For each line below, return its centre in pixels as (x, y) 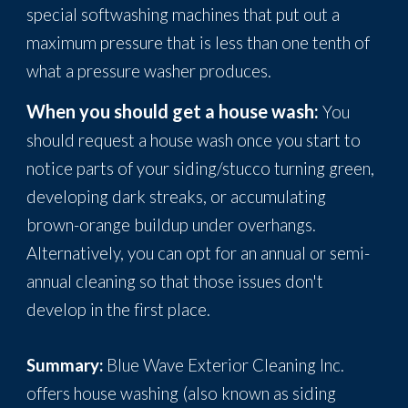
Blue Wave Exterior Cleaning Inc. (226, 365)
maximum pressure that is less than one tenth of (199, 43)
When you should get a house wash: (175, 111)
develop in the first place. (119, 310)
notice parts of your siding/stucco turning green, (201, 168)
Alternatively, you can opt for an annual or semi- (199, 253)
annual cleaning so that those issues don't (175, 281)
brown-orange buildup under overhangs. (172, 225)
